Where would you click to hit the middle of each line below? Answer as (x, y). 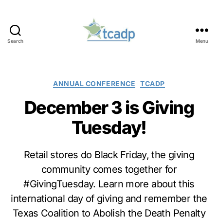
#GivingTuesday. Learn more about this (109, 184)
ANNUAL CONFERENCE (94, 83)
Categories (131, 81)
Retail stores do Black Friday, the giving (109, 155)
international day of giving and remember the (109, 199)
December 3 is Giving (109, 108)
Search (15, 41)
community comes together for (109, 170)
